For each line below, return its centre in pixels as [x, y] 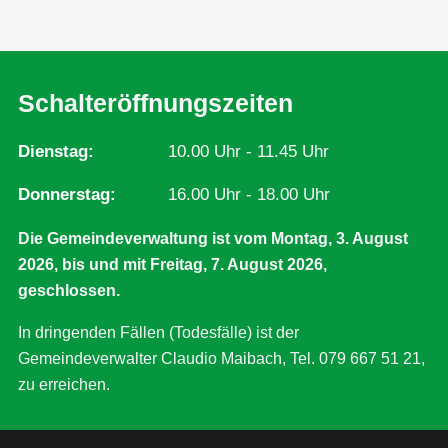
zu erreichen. [63, 385]
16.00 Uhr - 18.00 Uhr [248, 195]
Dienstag [52, 152]
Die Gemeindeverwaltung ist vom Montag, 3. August [212, 238]
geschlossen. [68, 290]
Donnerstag [63, 195]
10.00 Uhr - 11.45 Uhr [248, 152]
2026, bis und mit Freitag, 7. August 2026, [172, 264]
